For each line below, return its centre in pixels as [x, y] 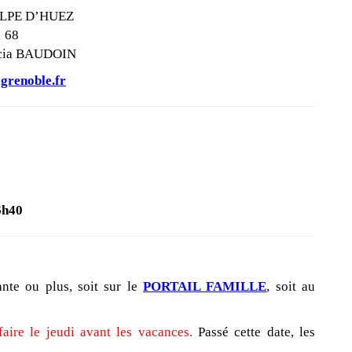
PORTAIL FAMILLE [205, 287]
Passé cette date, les [257, 332]
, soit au [291, 287]
